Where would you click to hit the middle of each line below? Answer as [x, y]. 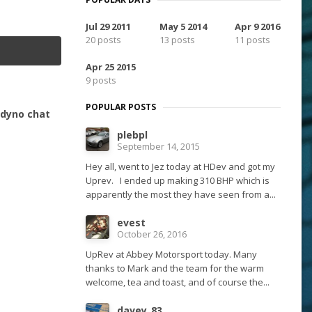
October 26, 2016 [152, 234]
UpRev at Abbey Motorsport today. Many [171, 255]
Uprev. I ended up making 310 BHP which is [178, 181]
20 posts [103, 40]
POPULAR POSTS [121, 107]
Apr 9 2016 [258, 27]
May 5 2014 [183, 27]
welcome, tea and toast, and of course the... [178, 282]
